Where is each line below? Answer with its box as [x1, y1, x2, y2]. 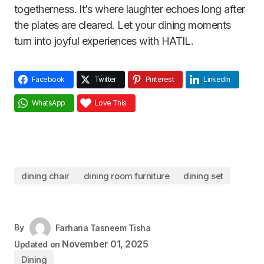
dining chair [21, 170, 70, 181]
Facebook [32, 75, 65, 84]
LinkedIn [203, 75, 230, 84]
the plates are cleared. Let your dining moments [14, 19, 231, 31]
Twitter [94, 75, 116, 84]
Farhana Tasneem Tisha [55, 223, 151, 233]
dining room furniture [83, 170, 170, 181]
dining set [183, 170, 223, 181]
